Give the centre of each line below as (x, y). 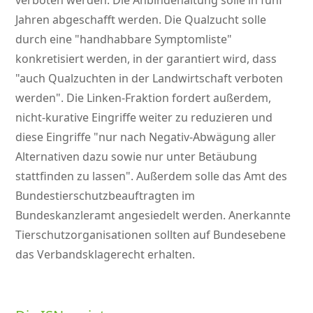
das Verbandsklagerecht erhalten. (105, 255)
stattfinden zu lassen (71, 176)
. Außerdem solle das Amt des (209, 176)
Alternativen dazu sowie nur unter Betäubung (137, 157)
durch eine (45, 39)
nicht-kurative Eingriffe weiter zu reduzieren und (144, 118)
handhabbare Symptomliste (154, 39)
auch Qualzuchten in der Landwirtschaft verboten (152, 79)
